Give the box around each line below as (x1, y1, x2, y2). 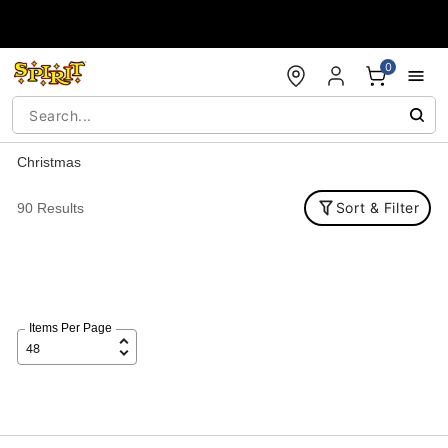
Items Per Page (28, 321, 112, 335)
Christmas (16, 154, 81, 170)
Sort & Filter (335, 199, 420, 216)
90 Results (16, 200, 84, 216)
